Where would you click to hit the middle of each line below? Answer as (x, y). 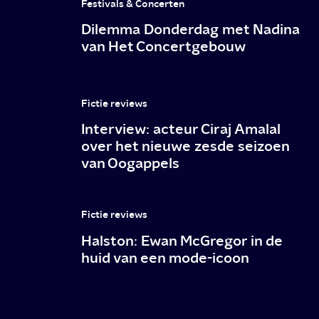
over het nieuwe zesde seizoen (185, 146)
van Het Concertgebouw (164, 46)
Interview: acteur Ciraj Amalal (181, 129)
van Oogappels (131, 163)
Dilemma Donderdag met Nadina (191, 29)
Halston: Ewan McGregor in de (182, 240)
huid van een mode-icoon (166, 257)
